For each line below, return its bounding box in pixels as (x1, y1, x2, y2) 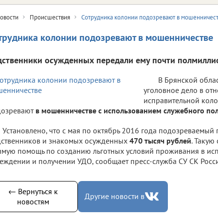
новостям (17, 196, 49, 206)
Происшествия (30, 13, 70, 21)
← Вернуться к (8, 186, 58, 196)
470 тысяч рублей (129, 135, 191, 145)
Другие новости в (85, 191, 145, 201)
